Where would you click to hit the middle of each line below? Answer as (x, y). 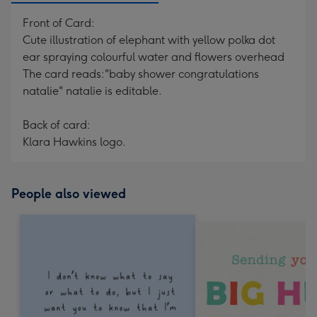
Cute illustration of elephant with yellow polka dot (149, 40)
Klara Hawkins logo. (74, 142)
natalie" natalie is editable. (92, 91)
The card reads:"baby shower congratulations (141, 74)
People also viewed (69, 194)
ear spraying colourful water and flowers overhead (154, 57)
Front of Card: (59, 23)
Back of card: (57, 125)
